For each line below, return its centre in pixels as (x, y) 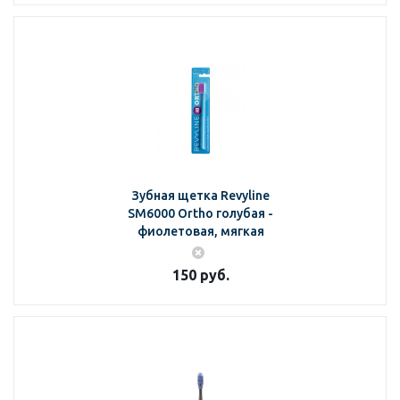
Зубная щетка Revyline (200, 196)
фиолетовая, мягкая (200, 231)
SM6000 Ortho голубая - (200, 213)
